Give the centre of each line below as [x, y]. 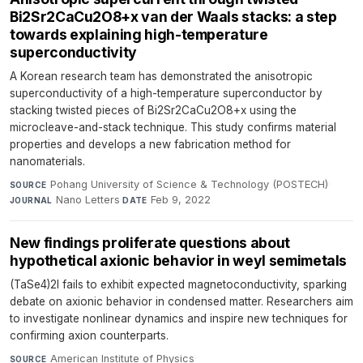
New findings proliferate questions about [150, 242]
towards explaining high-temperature [139, 34]
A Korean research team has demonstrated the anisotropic [161, 76]
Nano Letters [88, 199]
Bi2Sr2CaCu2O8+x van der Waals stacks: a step [173, 16]
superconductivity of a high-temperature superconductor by [166, 93]
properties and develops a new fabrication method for [150, 144]
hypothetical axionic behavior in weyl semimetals [179, 260]
